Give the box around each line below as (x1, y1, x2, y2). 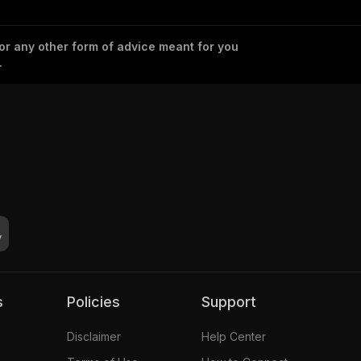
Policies (75, 293, 120, 310)
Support (210, 293, 256, 310)
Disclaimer (66, 329, 121, 343)
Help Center (201, 329, 266, 343)
